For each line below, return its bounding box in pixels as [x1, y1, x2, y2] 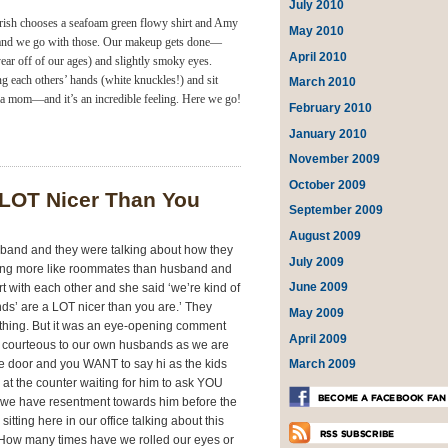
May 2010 [289, 24, 345, 39]
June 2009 [289, 280, 349, 295]
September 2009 [289, 203, 384, 218]
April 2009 [289, 331, 348, 346]
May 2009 [289, 305, 345, 320]
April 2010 [289, 49, 348, 64]
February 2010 [289, 100, 373, 115]
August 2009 [289, 229, 362, 244]
